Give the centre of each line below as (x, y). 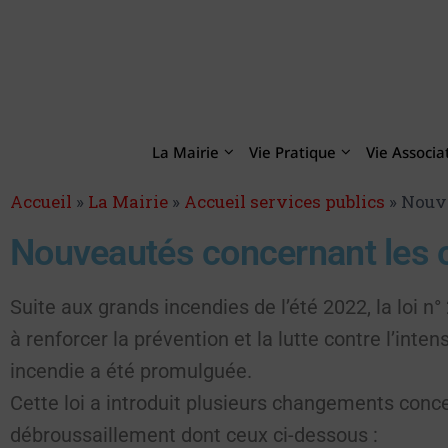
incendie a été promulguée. (131, 371)
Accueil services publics (284, 201)
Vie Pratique (292, 152)
